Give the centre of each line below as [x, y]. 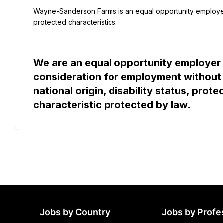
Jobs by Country [75, 212]
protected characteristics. [75, 22]
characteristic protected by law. [112, 105]
